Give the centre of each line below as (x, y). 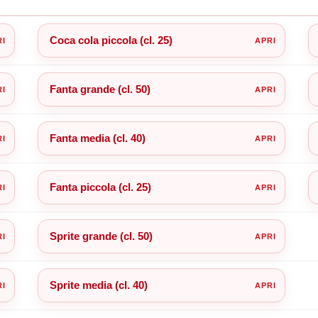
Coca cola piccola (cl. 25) (111, 40)
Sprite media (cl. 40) (98, 285)
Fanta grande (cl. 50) (100, 89)
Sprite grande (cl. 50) (101, 236)
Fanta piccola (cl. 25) (100, 187)
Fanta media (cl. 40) (97, 138)
